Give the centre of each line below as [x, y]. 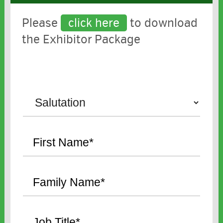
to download [164, 23]
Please [41, 23]
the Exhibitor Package [81, 40]
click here [94, 23]
